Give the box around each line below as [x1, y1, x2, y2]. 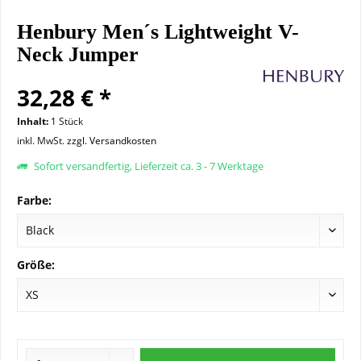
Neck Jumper [17, 43, 139, 66]
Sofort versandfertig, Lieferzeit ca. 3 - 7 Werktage [31, 159, 263, 173]
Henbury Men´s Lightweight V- [17, 20, 299, 44]
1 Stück [51, 114, 83, 128]
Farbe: [17, 193, 52, 208]
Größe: [17, 257, 55, 272]
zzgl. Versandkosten [67, 134, 156, 147]
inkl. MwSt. [17, 134, 67, 147]
